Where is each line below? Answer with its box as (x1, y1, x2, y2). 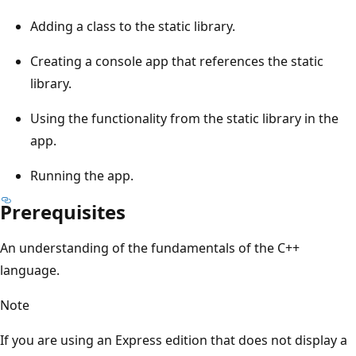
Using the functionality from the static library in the (30, 109, 339, 127)
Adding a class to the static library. (30, 17, 235, 35)
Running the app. (30, 166, 133, 184)
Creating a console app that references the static (30, 52, 323, 70)
